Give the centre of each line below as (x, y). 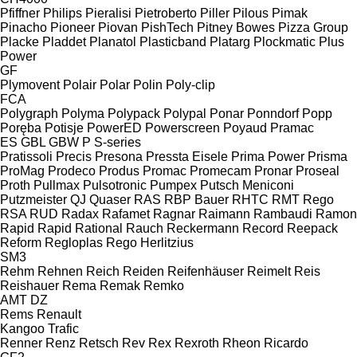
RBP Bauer (196, 199)
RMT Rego (303, 199)
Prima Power (268, 156)
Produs (119, 171)
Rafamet (126, 214)
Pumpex (173, 185)
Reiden (143, 271)
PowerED (114, 127)
